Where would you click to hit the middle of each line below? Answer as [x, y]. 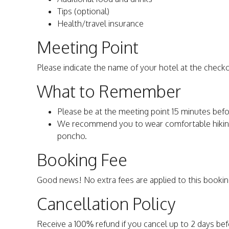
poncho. [72, 136]
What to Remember [109, 91]
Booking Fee [82, 160]
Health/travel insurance [100, 24]
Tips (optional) [83, 12]
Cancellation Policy [106, 204]
